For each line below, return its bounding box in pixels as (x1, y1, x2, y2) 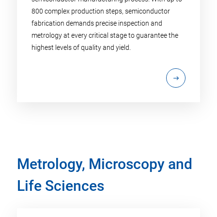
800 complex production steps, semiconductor (31, 7, 170, 15)
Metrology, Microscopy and (17, 155, 192, 173)
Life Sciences (17, 177, 104, 195)
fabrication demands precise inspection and (31, 19, 162, 28)
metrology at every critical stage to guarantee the (31, 31, 178, 40)
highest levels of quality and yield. (31, 44, 131, 52)
